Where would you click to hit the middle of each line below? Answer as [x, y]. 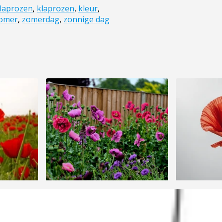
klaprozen [55, 9]
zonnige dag [86, 20]
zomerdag [41, 20]
